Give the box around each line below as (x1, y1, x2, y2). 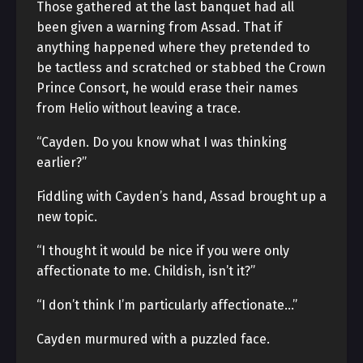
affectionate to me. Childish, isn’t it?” (36, 263, 255, 279)
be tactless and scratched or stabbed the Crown (36, 60, 326, 75)
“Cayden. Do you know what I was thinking (36, 135, 287, 150)
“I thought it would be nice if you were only (36, 243, 289, 258)
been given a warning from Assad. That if (36, 19, 282, 35)
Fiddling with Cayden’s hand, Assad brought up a (36, 189, 327, 204)
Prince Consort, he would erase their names (36, 80, 298, 96)
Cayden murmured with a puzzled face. (36, 331, 270, 347)
